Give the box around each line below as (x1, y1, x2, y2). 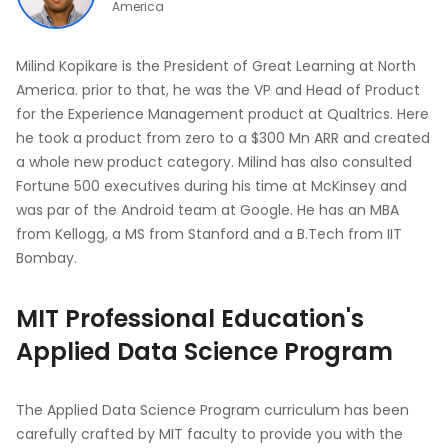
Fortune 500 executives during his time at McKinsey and (16, 176, 407, 196)
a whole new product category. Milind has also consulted (16, 152, 412, 172)
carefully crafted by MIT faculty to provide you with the (16, 424, 403, 444)
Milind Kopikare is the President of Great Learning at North (16, 56, 416, 76)
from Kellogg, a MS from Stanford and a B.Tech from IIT (16, 224, 402, 244)
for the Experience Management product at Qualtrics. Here (16, 104, 429, 124)
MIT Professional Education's (16, 302, 364, 335)
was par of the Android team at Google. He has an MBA (16, 200, 399, 220)
